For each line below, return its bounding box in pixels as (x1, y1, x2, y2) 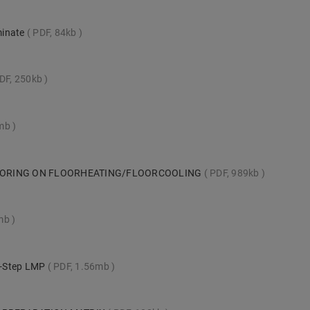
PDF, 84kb (33, 26, 77, 38)
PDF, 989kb (210, 167, 259, 179)
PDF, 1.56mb (53, 260, 109, 272)
